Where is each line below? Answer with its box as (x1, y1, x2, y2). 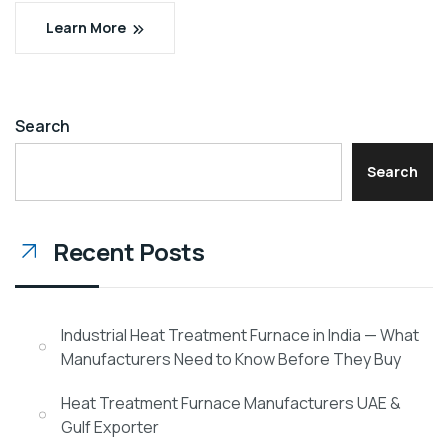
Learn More (46, 18, 126, 38)
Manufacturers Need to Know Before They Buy (61, 348, 401, 371)
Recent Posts (53, 235, 205, 269)
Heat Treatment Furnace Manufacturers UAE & (61, 392, 401, 415)
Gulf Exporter (61, 416, 159, 439)
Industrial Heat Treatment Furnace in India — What (61, 324, 419, 347)
